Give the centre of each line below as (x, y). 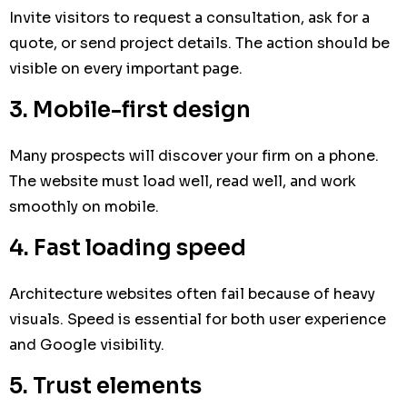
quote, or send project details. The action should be (199, 43)
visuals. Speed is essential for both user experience (198, 319)
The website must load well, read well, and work (183, 181)
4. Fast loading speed (128, 248)
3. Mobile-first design (130, 110)
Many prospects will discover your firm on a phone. (194, 156)
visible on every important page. (126, 69)
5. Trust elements (105, 386)
